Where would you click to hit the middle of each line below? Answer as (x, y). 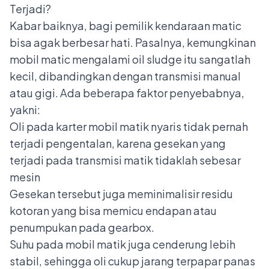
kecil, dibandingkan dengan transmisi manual (125, 76)
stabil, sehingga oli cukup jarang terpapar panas (132, 261)
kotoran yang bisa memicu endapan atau (113, 210)
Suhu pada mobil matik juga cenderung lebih (122, 244)
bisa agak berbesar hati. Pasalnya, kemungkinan (133, 42)
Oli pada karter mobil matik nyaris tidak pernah (129, 126)
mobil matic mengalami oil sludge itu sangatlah (130, 59)
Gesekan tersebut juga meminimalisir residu (121, 193)
